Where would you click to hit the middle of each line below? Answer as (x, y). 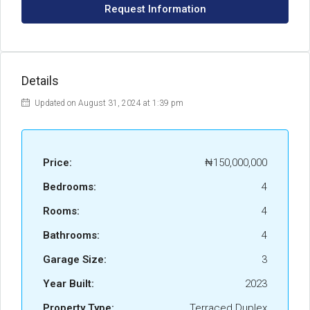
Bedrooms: (70, 187)
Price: (57, 163)
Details (40, 81)
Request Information (155, 9)
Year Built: (69, 284)
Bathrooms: (71, 235)
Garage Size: (75, 259)
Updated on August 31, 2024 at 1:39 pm (108, 103)
